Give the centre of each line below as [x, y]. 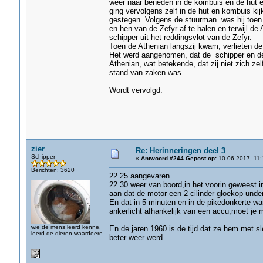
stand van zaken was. [146, 73]
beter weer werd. [137, 237]
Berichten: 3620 [53, 170]
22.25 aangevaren [139, 176]
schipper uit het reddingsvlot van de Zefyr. [180, 37]
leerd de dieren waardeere [67, 233]
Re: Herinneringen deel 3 [180, 151]
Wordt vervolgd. [136, 90]
